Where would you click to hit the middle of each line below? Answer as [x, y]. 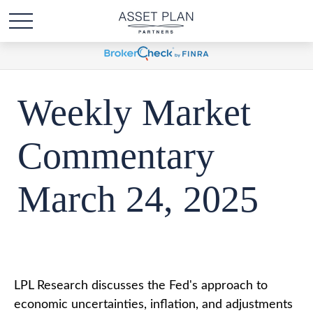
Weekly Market [134, 112]
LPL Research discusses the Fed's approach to [141, 286]
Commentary [116, 156]
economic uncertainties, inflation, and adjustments [153, 305]
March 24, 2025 [138, 199]
